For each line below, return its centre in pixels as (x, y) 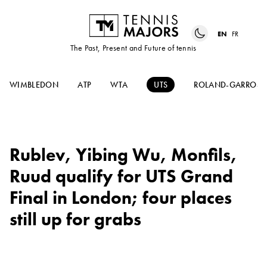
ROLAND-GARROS (227, 85)
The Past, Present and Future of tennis (133, 48)
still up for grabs (75, 220)
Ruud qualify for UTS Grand (121, 177)
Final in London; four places (121, 198)
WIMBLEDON (34, 85)
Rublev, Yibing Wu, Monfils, (123, 155)
